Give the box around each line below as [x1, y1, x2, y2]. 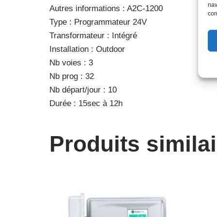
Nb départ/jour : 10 [49, 85, 117, 95]
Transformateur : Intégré [49, 31, 137, 41]
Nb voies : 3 [49, 58, 93, 68]
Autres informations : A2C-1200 [49, 4, 163, 14]
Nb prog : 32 [49, 72, 94, 81]
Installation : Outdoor [49, 45, 125, 54]
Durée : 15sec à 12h [49, 99, 123, 108]
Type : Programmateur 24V [49, 17, 147, 27]
